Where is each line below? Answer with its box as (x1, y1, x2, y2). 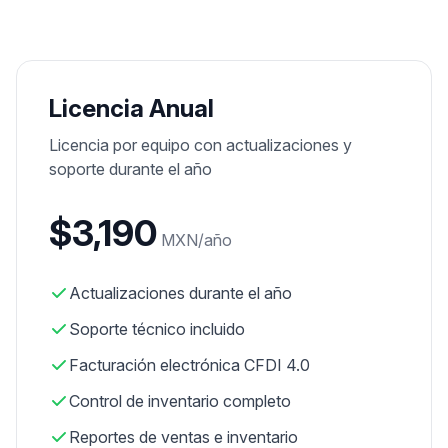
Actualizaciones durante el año (69, 283, 292, 303)
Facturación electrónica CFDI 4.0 (69, 355, 310, 375)
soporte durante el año (49, 159, 212, 179)
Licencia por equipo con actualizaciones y (49, 135, 352, 155)
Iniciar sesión (171, 6, 277, 26)
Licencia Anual (49, 94, 214, 123)
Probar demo (172, 55, 276, 75)
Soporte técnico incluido (69, 319, 245, 339)
